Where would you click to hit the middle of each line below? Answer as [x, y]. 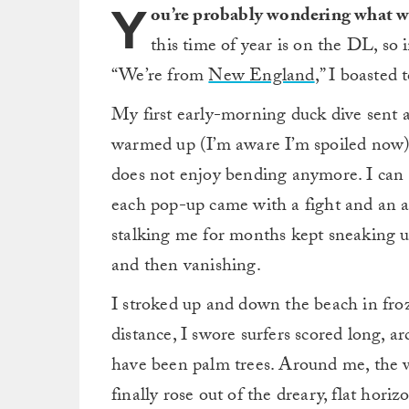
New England [262, 77]
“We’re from [160, 77]
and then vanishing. [186, 267]
